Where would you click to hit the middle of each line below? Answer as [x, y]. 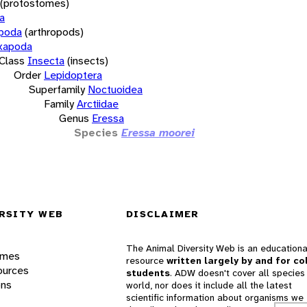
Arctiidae [98, 103]
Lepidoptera [73, 75]
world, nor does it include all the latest [209, 285]
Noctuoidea [115, 89]
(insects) [88, 60]
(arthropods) [54, 32]
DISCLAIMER [163, 214]
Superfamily [57, 89]
